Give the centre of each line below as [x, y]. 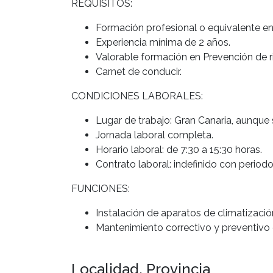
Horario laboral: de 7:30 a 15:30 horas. [179, 149]
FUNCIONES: [101, 188]
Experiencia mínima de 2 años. [163, 42]
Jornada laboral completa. [154, 135]
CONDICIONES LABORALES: [137, 96]
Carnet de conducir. [139, 71]
